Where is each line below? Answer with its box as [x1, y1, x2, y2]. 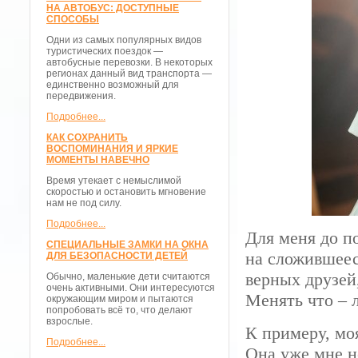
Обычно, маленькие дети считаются [46, 271, 210, 282]
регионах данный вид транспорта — [46, 68, 212, 79]
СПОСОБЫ [46, 14, 99, 25]
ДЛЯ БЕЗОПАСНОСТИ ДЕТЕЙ [46, 250, 188, 261]
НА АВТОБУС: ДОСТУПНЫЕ [46, 2, 179, 14]
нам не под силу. [46, 197, 121, 209]
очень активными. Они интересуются [46, 282, 215, 293]
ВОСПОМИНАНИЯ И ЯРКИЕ [46, 143, 178, 154]
